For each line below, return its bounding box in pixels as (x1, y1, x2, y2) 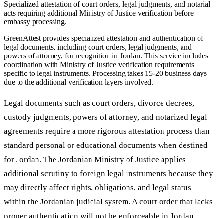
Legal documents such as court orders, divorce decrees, (4, 98, 194, 108)
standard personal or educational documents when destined (4, 140, 208, 150)
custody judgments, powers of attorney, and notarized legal (4, 112, 207, 122)
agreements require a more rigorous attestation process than (4, 126, 210, 136)
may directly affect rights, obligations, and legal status (4, 182, 191, 192)
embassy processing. (4, 17, 67, 26)
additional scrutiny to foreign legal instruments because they (4, 168, 213, 178)
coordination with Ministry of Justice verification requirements (4, 60, 194, 69)
